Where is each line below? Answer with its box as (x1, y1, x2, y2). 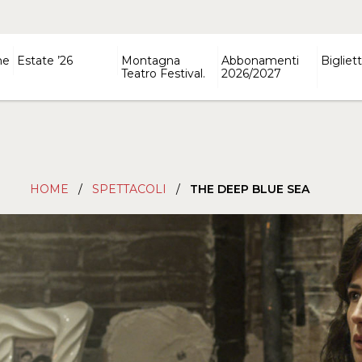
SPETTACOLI (92, 182, 166, 196)
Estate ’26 (17, 53, 74, 68)
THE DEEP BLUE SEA (190, 182, 309, 196)
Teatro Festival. (121, 66, 206, 81)
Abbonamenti (221, 53, 299, 68)
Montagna (121, 53, 181, 68)
